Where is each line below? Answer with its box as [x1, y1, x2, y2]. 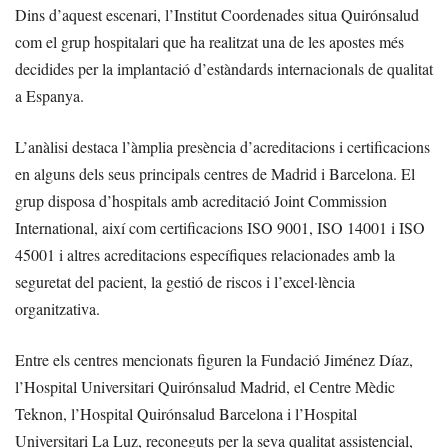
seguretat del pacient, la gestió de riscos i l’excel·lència [15, 271, 355, 293]
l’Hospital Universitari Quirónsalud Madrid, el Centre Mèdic [15, 376, 395, 398]
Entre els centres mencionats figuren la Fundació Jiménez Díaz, [15, 349, 413, 371]
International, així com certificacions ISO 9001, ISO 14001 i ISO [15, 217, 425, 239]
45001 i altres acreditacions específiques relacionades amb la [15, 244, 395, 266]
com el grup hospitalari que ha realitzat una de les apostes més [15, 31, 404, 53]
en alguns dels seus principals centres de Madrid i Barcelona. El [15, 163, 415, 185]
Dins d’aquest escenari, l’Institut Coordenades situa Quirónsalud [15, 4, 419, 26]
